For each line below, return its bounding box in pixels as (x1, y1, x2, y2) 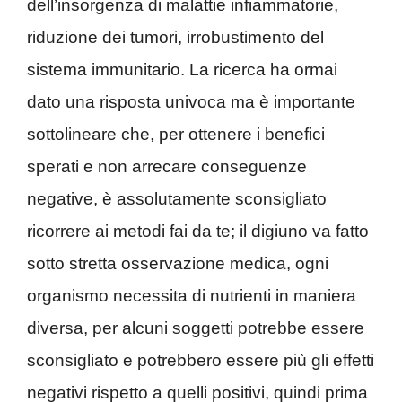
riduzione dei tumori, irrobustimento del (27, 27, 324, 47)
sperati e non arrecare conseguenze (27, 156, 307, 176)
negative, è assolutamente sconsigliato (27, 188, 327, 208)
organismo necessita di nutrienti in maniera (27, 285, 356, 305)
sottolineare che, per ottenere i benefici (27, 124, 325, 144)
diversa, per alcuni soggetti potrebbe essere (27, 318, 364, 337)
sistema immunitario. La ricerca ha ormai (27, 59, 337, 79)
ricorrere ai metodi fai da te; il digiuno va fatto (27, 221, 369, 240)
